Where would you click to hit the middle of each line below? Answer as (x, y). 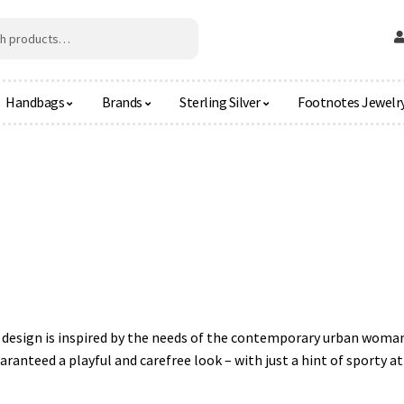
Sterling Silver (220, 101)
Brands (122, 101)
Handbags (35, 101)
